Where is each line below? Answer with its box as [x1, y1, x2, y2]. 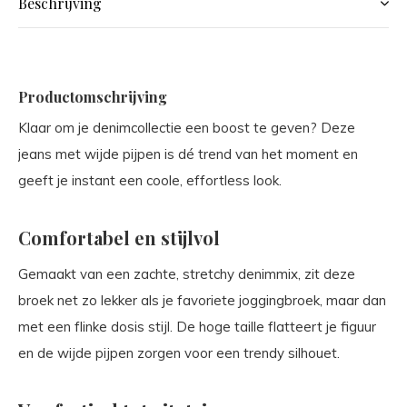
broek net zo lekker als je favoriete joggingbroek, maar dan [18, 292, 386, 309]
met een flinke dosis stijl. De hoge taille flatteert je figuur [18, 318, 376, 335]
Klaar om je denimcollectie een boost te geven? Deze [18, 119, 355, 136]
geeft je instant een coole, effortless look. [18, 172, 282, 189]
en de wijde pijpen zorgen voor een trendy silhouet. [18, 344, 340, 362]
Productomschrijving [18, 87, 167, 106]
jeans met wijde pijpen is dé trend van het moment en [18, 145, 358, 163]
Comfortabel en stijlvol [18, 225, 220, 250]
